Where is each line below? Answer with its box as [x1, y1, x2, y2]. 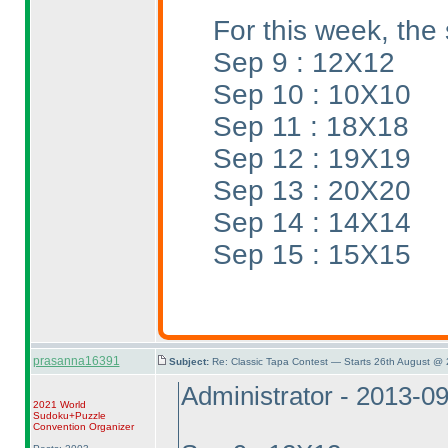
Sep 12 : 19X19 [212, 142, 411, 174]
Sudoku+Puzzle [32, 410, 106, 421]
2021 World [32, 399, 86, 410]
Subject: [168, 356, 212, 367]
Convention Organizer [32, 421, 134, 432]
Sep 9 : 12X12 [212, 46, 395, 78]
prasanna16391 [32, 354, 120, 368]
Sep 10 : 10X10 [212, 78, 411, 110]
